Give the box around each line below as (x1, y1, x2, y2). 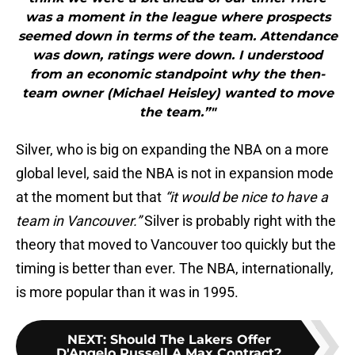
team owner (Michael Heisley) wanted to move (21, 86, 334, 101)
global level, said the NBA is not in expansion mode (16, 165, 334, 182)
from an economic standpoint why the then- (30, 67, 325, 82)
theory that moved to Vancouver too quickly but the (16, 236, 336, 254)
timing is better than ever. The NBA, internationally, (16, 260, 334, 277)
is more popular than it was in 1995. (16, 284, 239, 301)
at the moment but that (16, 189, 162, 206)
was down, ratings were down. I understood (32, 48, 323, 63)
